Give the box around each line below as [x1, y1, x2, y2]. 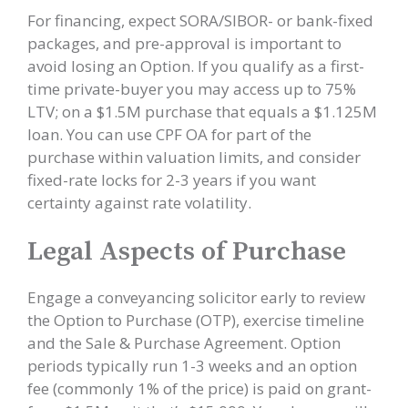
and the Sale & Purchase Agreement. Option [27, 332, 341, 353]
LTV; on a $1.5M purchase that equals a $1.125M [27, 100, 377, 122]
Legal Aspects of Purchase [27, 235, 346, 269]
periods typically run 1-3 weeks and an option [27, 355, 357, 376]
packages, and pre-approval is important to [27, 32, 342, 54]
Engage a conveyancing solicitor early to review [27, 287, 365, 308]
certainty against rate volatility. [27, 191, 251, 213]
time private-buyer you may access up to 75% [27, 77, 356, 99]
